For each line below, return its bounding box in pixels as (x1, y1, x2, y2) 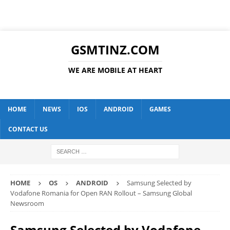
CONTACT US (8, 125, 48, 133)
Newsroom (10, 199, 44, 208)
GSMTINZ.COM (70, 41, 160, 58)
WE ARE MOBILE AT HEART (68, 65, 162, 75)
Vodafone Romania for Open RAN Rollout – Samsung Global (10, 188, 192, 198)
